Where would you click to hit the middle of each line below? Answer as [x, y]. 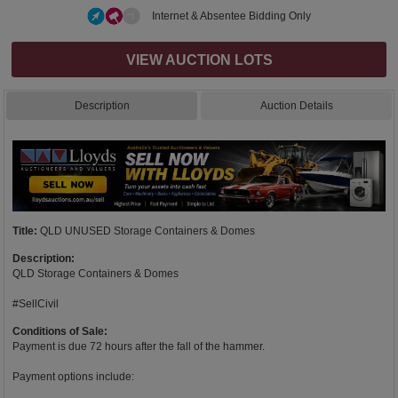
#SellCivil [36, 304]
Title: [25, 231]
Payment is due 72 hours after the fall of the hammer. [139, 347]
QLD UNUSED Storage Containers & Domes [147, 231]
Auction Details [296, 105]
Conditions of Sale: [60, 332]
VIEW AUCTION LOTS [199, 59]
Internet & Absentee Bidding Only [231, 16]
